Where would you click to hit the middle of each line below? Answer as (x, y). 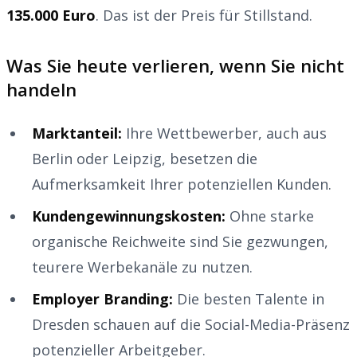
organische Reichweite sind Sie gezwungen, (180, 241)
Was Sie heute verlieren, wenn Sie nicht (175, 65)
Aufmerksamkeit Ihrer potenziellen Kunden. (182, 184)
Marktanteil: (77, 133)
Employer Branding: (102, 298)
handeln (41, 89)
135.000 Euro (51, 15)
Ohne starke (270, 216)
